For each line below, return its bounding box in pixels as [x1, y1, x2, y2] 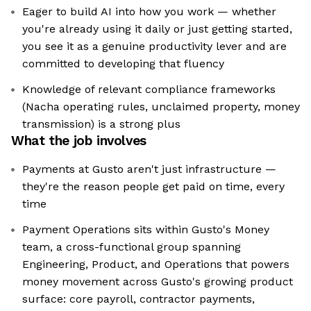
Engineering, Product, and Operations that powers [22, 258, 289, 271]
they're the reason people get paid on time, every [22, 180, 285, 194]
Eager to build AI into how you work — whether [22, 5, 276, 19]
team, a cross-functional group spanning [22, 240, 241, 254]
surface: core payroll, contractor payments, [22, 292, 255, 306]
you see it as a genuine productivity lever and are [22, 40, 287, 53]
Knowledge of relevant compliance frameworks [22, 83, 276, 96]
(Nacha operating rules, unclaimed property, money [22, 100, 300, 114]
